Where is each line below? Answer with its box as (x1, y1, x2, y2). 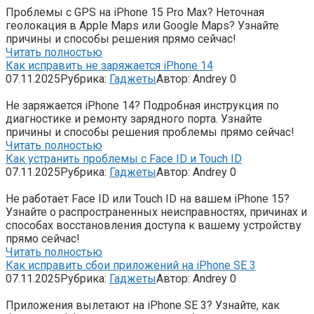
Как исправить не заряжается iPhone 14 (6, 58, 213, 72)
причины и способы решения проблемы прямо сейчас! (6, 125, 294, 139)
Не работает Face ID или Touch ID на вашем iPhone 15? (6, 191, 289, 205)
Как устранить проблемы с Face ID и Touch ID (6, 151, 242, 165)
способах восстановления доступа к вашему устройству (6, 218, 301, 232)
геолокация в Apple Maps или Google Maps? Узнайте (6, 18, 279, 32)
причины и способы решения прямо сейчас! (6, 32, 236, 46)
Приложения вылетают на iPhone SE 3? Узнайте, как (6, 298, 280, 312)
